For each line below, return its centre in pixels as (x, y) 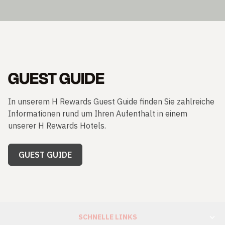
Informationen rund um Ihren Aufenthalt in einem (98, 114)
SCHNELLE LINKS (107, 217)
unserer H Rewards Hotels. (57, 126)
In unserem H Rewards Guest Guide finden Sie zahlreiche (111, 102)
